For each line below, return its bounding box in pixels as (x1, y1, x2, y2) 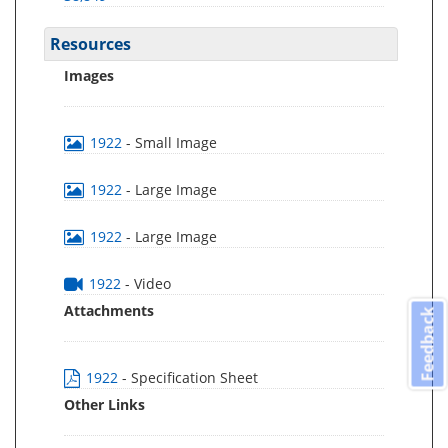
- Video (125, 274, 171, 294)
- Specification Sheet (122, 368, 258, 388)
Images (64, 66, 114, 86)
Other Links (64, 395, 145, 415)
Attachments (64, 301, 154, 321)
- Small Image (126, 133, 217, 153)
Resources (50, 33, 131, 56)
